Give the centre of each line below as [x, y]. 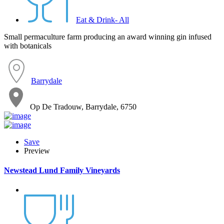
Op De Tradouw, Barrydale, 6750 [83, 106]
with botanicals [28, 45]
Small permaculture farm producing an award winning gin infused [108, 36]
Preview [37, 150]
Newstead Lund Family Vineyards [62, 170]
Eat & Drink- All [102, 19]
